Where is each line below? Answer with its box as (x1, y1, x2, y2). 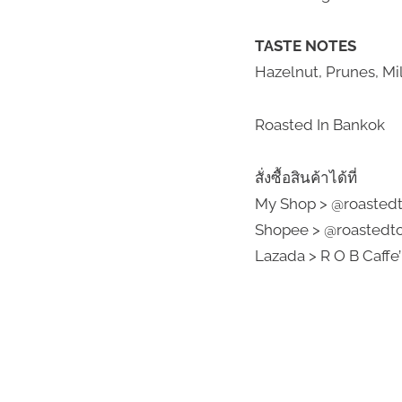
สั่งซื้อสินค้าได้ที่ (255, 168, 357, 187)
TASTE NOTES (255, 37, 356, 56)
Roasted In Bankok (255, 116, 385, 135)
